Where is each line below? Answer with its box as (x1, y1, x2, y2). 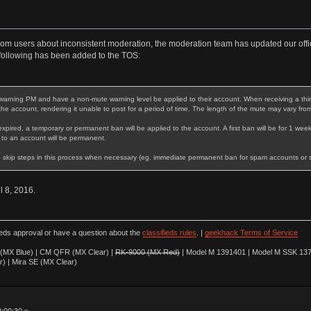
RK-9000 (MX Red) (115, 248, 180, 257)
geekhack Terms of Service (204, 228, 298, 237)
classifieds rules (142, 228, 196, 237)
